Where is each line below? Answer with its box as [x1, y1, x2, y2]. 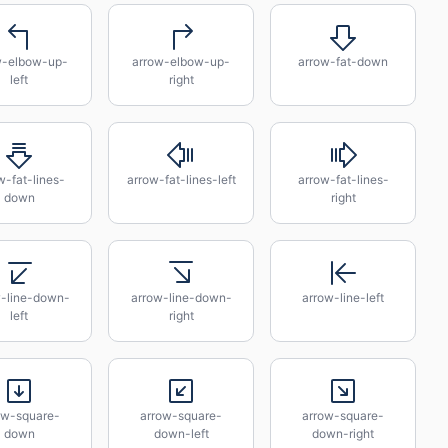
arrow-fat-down [298, 54, 388, 69]
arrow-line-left [302, 290, 384, 305]
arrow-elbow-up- [132, 54, 230, 69]
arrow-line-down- [130, 290, 232, 305]
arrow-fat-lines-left [126, 172, 236, 187]
